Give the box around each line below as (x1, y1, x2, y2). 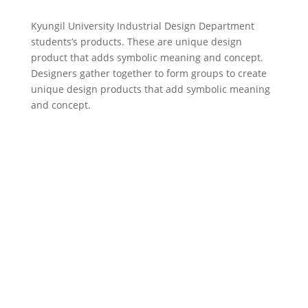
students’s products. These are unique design (30, 35, 242, 48)
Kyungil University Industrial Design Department (30, 19, 254, 32)
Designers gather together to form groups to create (30, 67, 267, 80)
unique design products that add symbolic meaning (30, 82, 270, 96)
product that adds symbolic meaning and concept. (30, 51, 263, 64)
